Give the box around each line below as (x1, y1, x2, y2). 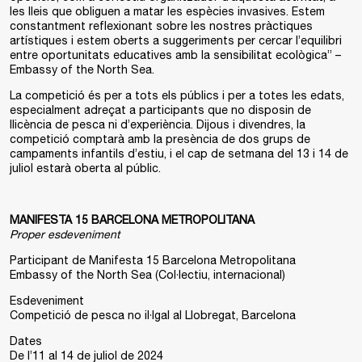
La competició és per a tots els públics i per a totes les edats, (10, 89, 344, 102)
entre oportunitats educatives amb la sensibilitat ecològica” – (10, 48, 341, 61)
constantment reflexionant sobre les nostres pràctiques (10, 19, 313, 32)
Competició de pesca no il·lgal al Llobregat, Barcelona (10, 309, 296, 322)
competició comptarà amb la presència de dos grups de (10, 133, 310, 145)
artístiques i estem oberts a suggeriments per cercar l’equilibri (10, 34, 342, 47)
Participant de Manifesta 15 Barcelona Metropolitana (10, 254, 296, 267)
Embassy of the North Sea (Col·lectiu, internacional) (10, 268, 285, 281)
